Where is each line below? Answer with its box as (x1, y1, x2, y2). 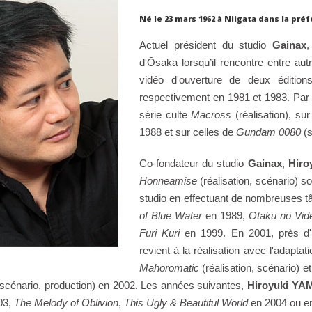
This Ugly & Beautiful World (123, 297, 248, 309)
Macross (191, 109, 232, 121)
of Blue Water (139, 210, 202, 222)
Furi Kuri (139, 227, 180, 240)
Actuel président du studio (139, 39, 273, 52)
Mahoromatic (139, 262, 199, 274)
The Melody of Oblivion (13, 297, 118, 309)
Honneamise (139, 175, 197, 187)
